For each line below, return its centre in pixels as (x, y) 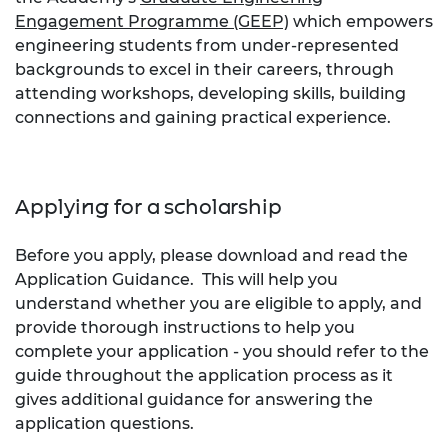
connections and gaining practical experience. (203, 117)
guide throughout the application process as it (204, 375)
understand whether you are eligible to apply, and (218, 303)
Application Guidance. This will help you (176, 279)
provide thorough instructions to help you (185, 327)
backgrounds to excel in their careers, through (204, 69)
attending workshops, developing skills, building (210, 93)
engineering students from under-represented (207, 45)
